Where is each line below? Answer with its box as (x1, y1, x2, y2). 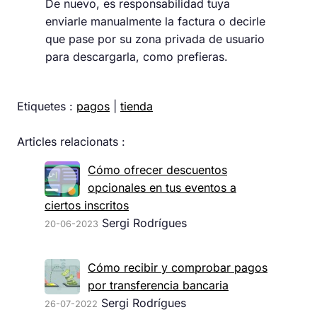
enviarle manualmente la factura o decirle (45, 14, 265, 29)
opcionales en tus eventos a (88, 180, 236, 195)
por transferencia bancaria (88, 278, 229, 293)
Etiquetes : (17, 99, 76, 114)
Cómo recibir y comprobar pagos (88, 260, 267, 275)
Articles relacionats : (17, 134, 125, 149)
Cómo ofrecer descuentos (88, 163, 227, 178)
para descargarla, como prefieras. (45, 50, 228, 64)
